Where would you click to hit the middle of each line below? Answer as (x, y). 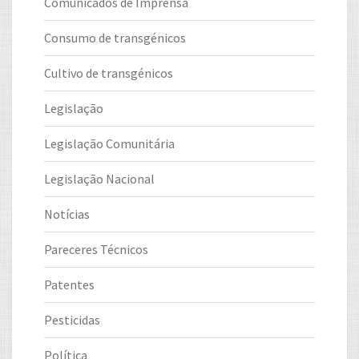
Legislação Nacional (99, 178)
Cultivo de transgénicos (109, 73)
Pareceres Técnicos (96, 249)
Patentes (69, 284)
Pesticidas (72, 319)
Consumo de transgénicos (115, 37)
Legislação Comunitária (109, 143)
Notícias (67, 214)
